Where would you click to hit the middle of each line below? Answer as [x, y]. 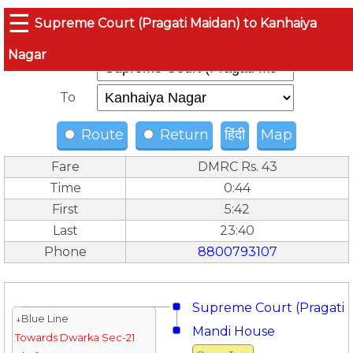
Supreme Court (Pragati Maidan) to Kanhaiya [176, 23]
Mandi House [234, 331]
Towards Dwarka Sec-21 [74, 338]
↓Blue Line [41, 319]
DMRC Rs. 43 [237, 167]
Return [182, 135]
